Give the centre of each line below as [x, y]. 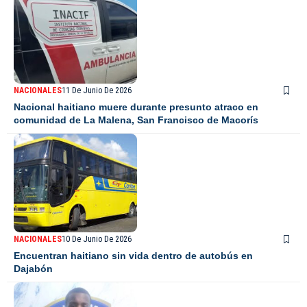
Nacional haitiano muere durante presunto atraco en [136, 107]
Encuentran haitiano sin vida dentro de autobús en [133, 255]
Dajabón [33, 268]
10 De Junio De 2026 [97, 239]
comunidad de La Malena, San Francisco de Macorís [136, 120]
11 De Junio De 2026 [97, 90]
